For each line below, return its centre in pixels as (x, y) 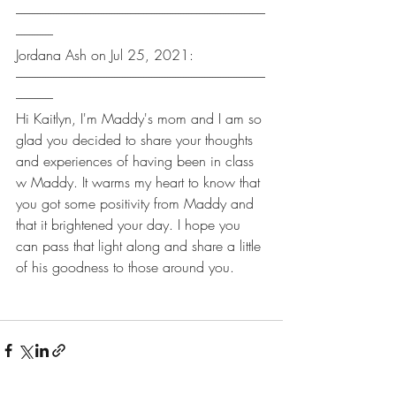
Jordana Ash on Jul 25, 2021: (105, 55)
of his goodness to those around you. (125, 267)
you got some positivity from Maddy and (137, 203)
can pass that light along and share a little (141, 246)
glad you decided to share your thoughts (137, 140)
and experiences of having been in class (137, 161)
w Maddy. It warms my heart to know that (140, 182)
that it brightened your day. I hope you (130, 225)
